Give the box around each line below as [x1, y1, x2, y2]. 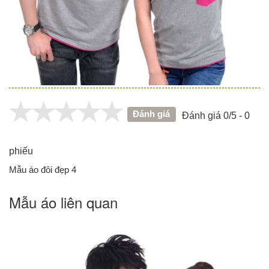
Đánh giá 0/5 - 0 [181, 110, 250, 121]
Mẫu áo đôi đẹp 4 [9, 165, 76, 175]
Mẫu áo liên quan [9, 192, 118, 213]
